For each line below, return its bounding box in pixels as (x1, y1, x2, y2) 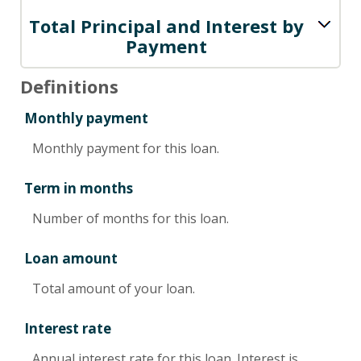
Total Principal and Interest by (29, 13, 304, 38)
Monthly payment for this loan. (32, 139, 219, 157)
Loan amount (24, 249, 118, 268)
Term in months (24, 178, 133, 197)
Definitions (20, 73, 118, 98)
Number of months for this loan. (32, 209, 229, 227)
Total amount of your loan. (32, 280, 195, 298)
